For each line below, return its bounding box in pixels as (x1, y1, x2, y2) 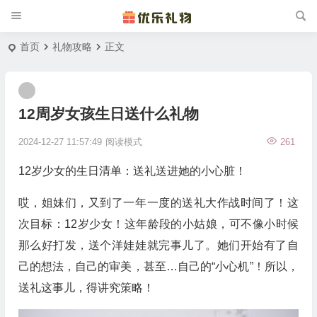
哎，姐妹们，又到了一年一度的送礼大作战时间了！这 (18, 197, 299, 209)
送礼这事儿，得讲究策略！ (18, 282, 154, 294)
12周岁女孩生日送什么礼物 (18, 105, 199, 122)
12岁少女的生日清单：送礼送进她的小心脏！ (18, 165, 246, 177)
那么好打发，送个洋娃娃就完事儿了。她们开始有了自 (18, 239, 299, 251)
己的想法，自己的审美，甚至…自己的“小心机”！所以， (18, 260, 299, 272)
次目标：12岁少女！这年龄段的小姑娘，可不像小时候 (18, 218, 299, 230)
